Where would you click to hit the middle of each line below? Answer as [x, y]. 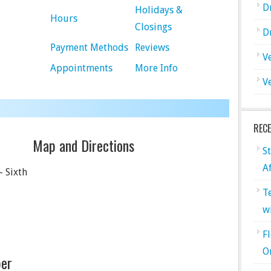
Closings [153, 27]
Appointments [81, 68]
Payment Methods [89, 47]
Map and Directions [83, 145]
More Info [156, 68]
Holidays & [159, 10]
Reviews [152, 47]
